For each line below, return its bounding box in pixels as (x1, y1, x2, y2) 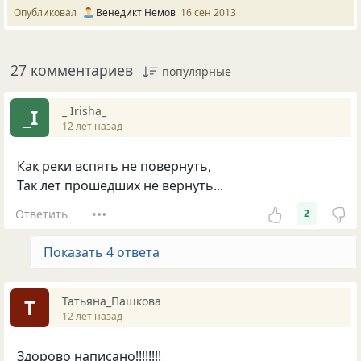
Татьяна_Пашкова (62, 293, 161, 309)
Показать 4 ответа (44, 243, 160, 262)
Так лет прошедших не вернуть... (17, 176, 223, 195)
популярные (162, 64, 231, 80)
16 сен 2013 (180, 6, 236, 20)
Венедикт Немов (96, 6, 176, 20)
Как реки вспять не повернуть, (17, 157, 211, 176)
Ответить (15, 205, 68, 222)
